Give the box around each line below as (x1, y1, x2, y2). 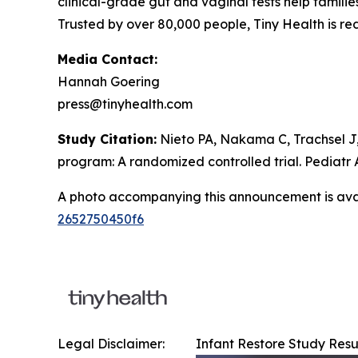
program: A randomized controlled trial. (58, 153, 304, 170)
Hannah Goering (58, 74, 160, 90)
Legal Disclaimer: (58, 336, 165, 352)
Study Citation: (58, 131, 157, 148)
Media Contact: (58, 51, 157, 68)
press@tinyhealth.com (58, 96, 193, 113)
